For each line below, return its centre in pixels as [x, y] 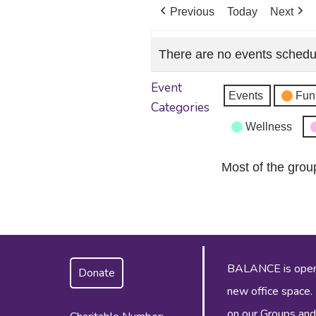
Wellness [268, 127]
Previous [193, 11]
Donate [97, 273]
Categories [181, 107]
